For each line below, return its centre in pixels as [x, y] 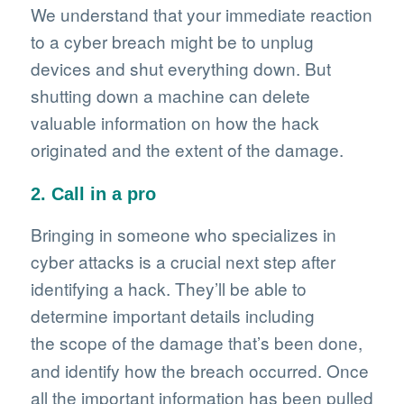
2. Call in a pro [93, 193]
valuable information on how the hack [174, 122]
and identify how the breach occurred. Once [199, 371]
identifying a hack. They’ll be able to [168, 289]
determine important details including [172, 316]
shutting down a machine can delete [170, 95]
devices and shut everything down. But [180, 68]
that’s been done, [295, 343]
